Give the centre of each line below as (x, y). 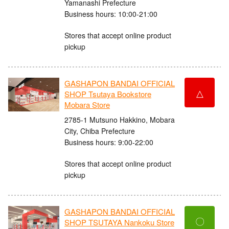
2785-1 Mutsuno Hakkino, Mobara (120, 119)
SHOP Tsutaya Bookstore (108, 94)
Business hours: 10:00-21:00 (111, 14)
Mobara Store (87, 105)
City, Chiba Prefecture (100, 131)
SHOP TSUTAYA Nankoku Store (119, 222)
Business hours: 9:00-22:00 (109, 142)
